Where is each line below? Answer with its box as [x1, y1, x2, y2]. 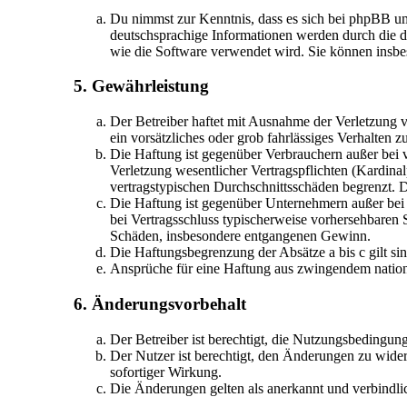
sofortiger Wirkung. [109, 363, 222, 380]
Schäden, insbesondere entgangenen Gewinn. [109, 228, 371, 244]
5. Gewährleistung [73, 76, 209, 96]
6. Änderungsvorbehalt [73, 293, 246, 313]
